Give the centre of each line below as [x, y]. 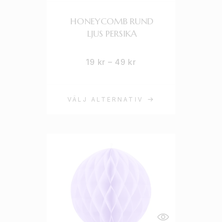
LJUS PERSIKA [112, 33]
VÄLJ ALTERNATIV [105, 99]
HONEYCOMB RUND [112, 21]
